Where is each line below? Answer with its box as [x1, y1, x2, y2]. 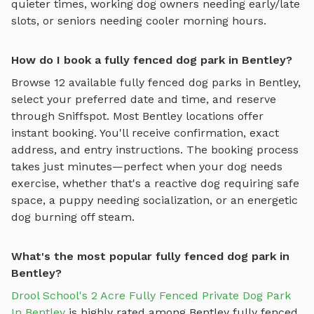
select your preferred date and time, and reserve [11, 92, 276, 106]
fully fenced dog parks [120, 75, 242, 89]
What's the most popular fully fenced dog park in [11, 249, 289, 263]
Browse [11, 75, 54, 89]
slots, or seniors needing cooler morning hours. [11, 13, 266, 27]
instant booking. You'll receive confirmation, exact [11, 125, 279, 139]
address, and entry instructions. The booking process [11, 142, 299, 156]
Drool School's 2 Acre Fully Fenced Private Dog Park [11, 288, 291, 302]
